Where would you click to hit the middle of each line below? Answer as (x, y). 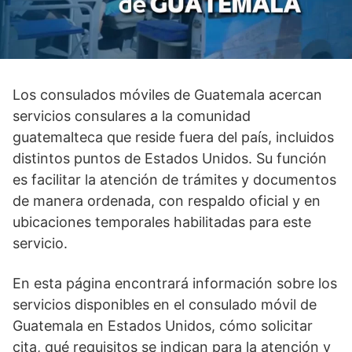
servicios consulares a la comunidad (132, 115)
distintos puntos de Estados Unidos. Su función (170, 158)
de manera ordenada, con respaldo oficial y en (167, 200)
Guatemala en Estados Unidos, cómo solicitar (163, 325)
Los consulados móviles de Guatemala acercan (167, 94)
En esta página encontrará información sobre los (175, 283)
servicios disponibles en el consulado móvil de (165, 304)
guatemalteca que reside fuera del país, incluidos (173, 137)
